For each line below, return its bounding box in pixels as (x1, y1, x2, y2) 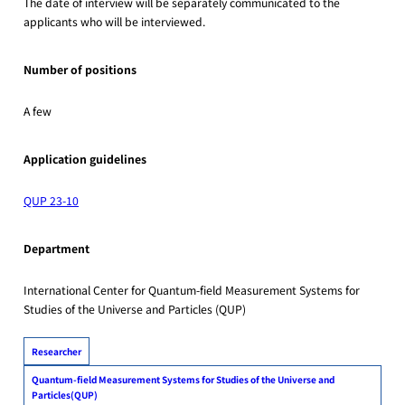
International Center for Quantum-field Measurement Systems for (24, 281, 361, 298)
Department (24, 240, 90, 258)
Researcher (32, 344, 82, 359)
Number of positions (24, 61, 137, 79)
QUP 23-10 (24, 192, 80, 209)
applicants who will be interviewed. (24, 13, 206, 30)
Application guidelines (24, 151, 147, 168)
